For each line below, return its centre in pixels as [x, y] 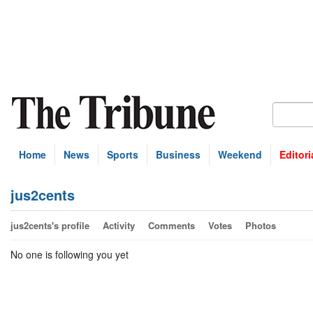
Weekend [240, 154]
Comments [172, 225]
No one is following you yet [70, 254]
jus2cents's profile [50, 225]
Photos [261, 225]
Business [178, 154]
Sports [123, 154]
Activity [119, 225]
